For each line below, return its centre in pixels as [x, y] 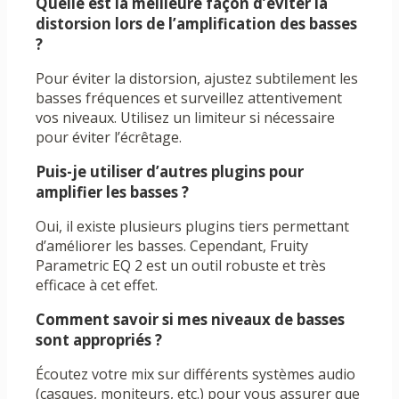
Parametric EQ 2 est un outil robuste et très [181, 266]
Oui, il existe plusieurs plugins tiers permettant [192, 227]
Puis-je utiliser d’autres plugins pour [170, 172]
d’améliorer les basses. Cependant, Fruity [172, 246]
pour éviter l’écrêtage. [109, 138]
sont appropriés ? [99, 340]
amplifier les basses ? [112, 192]
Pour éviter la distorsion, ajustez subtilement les [197, 79]
